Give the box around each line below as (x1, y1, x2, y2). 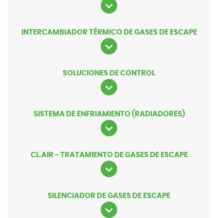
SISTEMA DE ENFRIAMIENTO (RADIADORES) (33, 110, 185, 118)
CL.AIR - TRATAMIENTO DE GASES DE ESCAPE (30, 151, 188, 159)
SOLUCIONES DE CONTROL (63, 70, 155, 77)
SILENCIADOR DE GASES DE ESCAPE (48, 192, 170, 200)
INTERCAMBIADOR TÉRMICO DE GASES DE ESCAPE (21, 29, 197, 36)
